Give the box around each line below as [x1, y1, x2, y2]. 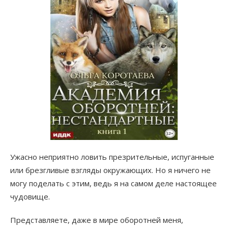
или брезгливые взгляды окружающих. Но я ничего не [10, 165, 211, 176]
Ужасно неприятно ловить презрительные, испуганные [10, 152, 214, 162]
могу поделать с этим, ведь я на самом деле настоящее [10, 178, 217, 189]
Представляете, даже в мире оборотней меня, [10, 215, 183, 225]
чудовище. [10, 191, 50, 202]
